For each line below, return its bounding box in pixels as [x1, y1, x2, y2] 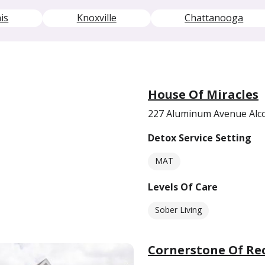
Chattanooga [185, 11, 244, 24]
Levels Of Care [148, 180, 218, 193]
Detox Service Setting [148, 131, 251, 144]
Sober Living [155, 204, 202, 215]
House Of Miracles [148, 86, 258, 102]
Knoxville [76, 11, 117, 24]
